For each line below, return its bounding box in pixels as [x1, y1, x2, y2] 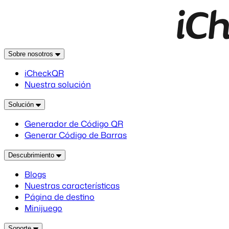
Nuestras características [25, 180, 120, 191]
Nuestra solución [25, 79, 91, 90]
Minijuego [25, 202, 62, 214]
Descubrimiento [8, 151, 56, 159]
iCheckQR [25, 67, 64, 79]
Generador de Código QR [25, 118, 123, 129]
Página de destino [25, 191, 95, 202]
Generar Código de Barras [25, 129, 127, 141]
